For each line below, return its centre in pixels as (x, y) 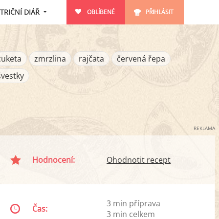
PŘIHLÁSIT (159, 12)
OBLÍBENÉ (101, 12)
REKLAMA (204, 128)
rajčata (91, 59)
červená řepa (141, 59)
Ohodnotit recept (139, 160)
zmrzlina (50, 59)
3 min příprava (134, 203)
